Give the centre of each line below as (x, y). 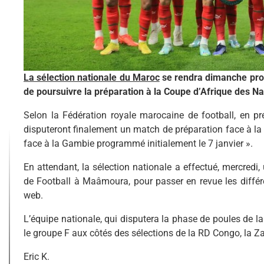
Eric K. (37, 256)
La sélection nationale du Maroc (92, 77)
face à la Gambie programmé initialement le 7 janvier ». (138, 143)
